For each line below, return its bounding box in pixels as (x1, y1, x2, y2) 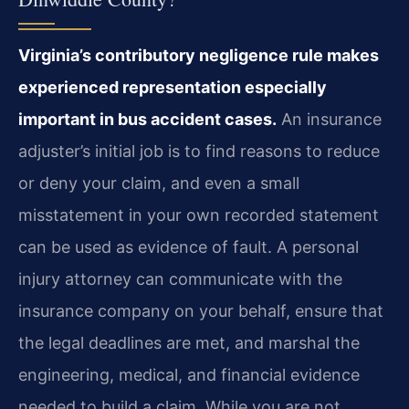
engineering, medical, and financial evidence (18, 364, 360, 384)
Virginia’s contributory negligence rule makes (18, 45, 379, 65)
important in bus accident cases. (18, 109, 277, 129)
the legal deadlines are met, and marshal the (18, 332, 360, 352)
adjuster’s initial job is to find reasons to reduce (18, 141, 380, 161)
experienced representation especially (18, 77, 327, 97)
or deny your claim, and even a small (18, 173, 299, 193)
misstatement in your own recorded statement (18, 204, 379, 225)
